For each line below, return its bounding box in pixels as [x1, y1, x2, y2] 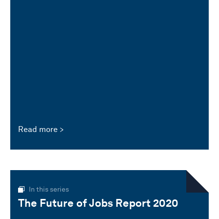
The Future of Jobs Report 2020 [18, 196, 178, 209]
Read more [18, 124, 58, 134]
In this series [29, 185, 69, 193]
